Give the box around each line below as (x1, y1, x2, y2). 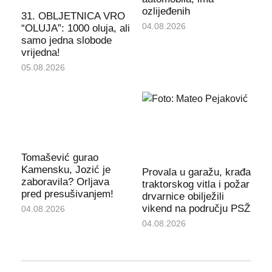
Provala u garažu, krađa (142, 166, 251, 178)
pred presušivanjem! (21, 188, 114, 200)
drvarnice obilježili (142, 191, 224, 203)
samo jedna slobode (21, 34, 112, 46)
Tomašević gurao (21, 152, 98, 164)
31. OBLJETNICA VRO (21, 10, 125, 22)
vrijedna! (21, 46, 60, 58)
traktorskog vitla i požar (142, 178, 250, 191)
